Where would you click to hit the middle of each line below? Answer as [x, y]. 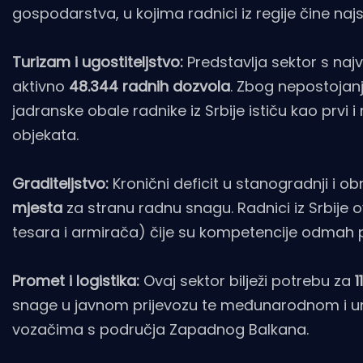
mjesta [37, 207]
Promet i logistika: [76, 280]
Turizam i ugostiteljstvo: [98, 62]
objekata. [45, 135]
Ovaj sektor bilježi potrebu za [247, 280]
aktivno [41, 86]
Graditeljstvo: [60, 183]
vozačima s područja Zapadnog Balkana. [160, 329]
